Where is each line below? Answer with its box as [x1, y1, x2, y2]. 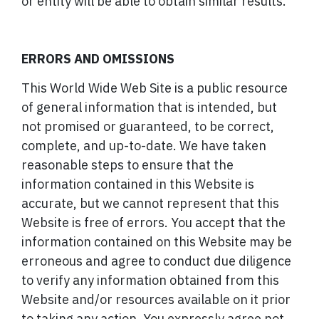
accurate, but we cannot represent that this [21, 195, 279, 212]
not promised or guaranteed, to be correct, [21, 118, 274, 135]
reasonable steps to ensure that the [21, 157, 234, 174]
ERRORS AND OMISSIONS [21, 50, 174, 67]
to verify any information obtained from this [21, 272, 279, 289]
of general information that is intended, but [21, 99, 277, 116]
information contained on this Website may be [21, 234, 292, 251]
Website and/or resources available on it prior [21, 291, 291, 308]
